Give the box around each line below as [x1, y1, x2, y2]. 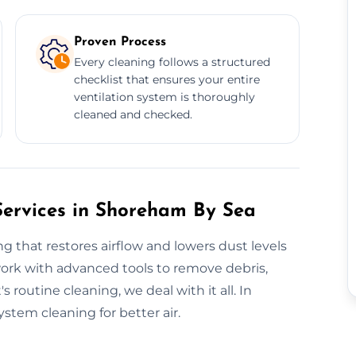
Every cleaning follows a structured [73, 54, 270, 69]
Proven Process [73, 35, 166, 48]
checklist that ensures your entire [73, 72, 260, 87]
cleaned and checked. [73, 106, 192, 122]
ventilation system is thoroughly [73, 89, 255, 104]
